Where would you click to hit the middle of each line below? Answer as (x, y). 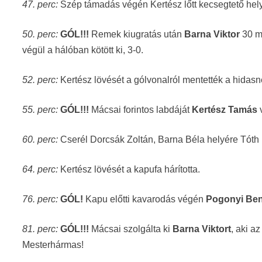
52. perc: (42, 80)
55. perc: (40, 110)
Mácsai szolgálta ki (132, 229)
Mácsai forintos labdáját (142, 110)
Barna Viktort (202, 229)
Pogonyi (225, 199)
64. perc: (40, 169)
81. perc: (40, 229)
